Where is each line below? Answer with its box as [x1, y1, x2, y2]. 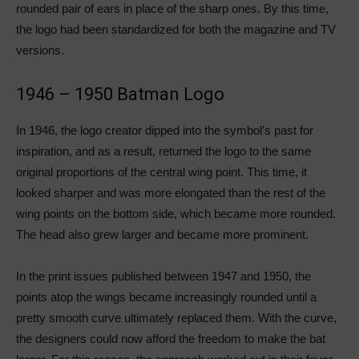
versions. [16, 42, 64, 57]
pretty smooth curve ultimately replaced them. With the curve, [16, 310, 337, 325]
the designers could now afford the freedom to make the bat [16, 331, 325, 345]
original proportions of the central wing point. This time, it [16, 164, 307, 179]
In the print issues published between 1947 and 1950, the [16, 268, 311, 283]
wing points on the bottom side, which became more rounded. [16, 206, 336, 220]
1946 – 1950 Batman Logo [16, 83, 224, 104]
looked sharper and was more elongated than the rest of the [16, 185, 325, 200]
